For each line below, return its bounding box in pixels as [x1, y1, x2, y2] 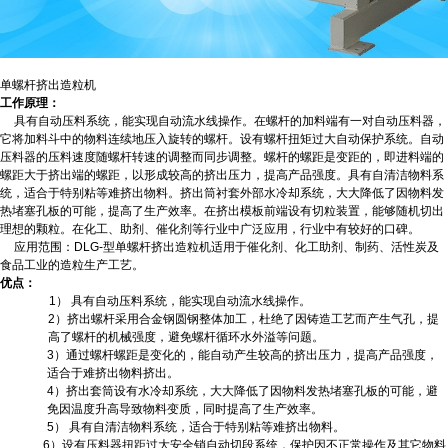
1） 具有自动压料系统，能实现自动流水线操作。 [49, 293, 311, 308]
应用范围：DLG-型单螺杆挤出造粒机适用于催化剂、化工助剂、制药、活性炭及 [14, 239, 439, 254]
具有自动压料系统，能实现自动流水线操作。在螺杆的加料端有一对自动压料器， [14, 113, 446, 128]
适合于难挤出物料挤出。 [46, 365, 179, 380]
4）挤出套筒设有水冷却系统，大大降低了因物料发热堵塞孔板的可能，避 [46, 383, 438, 398]
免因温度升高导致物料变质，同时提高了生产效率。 [46, 401, 323, 416]
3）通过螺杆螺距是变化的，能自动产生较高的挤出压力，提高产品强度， [46, 347, 438, 362]
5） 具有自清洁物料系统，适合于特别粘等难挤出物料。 [46, 419, 345, 434]
